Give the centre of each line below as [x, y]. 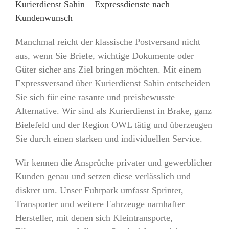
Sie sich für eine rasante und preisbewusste [95, 97]
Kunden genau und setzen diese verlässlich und [103, 176]
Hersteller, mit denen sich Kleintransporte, [94, 217]
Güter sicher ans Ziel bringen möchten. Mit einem [108, 69]
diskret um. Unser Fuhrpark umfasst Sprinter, [99, 190]
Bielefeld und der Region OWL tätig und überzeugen [113, 124]
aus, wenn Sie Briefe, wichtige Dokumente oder [104, 55]
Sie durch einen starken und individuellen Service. [109, 138]
